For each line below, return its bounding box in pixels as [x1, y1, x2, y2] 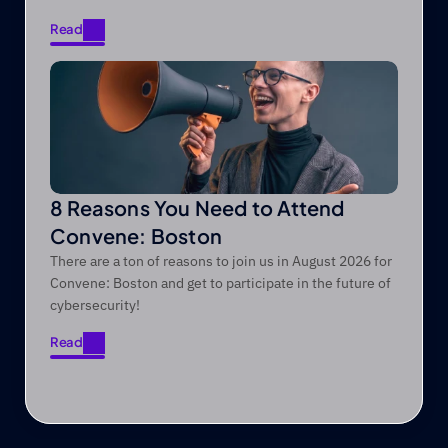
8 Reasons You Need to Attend [50, 195, 345, 220]
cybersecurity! [50, 296, 140, 314]
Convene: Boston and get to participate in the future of [50, 274, 391, 292]
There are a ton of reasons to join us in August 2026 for [50, 252, 392, 270]
